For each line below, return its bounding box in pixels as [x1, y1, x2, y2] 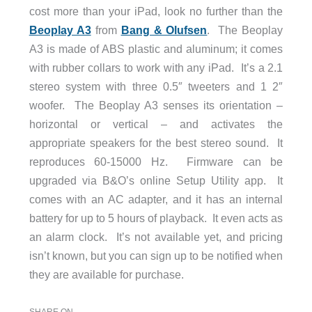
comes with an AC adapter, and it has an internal [29, 193, 283, 206]
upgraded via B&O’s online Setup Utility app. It [29, 174, 283, 187]
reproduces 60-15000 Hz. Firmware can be [29, 155, 283, 169]
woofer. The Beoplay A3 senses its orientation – [29, 99, 283, 112]
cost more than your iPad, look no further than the [29, 5, 283, 18]
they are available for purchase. [29, 268, 184, 281]
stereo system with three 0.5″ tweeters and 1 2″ [29, 80, 283, 93]
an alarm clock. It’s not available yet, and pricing [29, 231, 283, 244]
